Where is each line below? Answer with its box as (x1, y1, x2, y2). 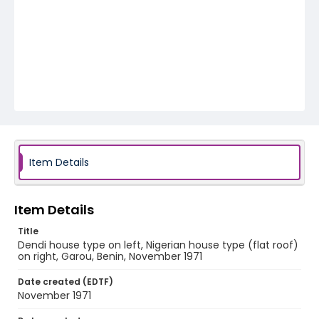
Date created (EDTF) (18, 276, 113, 288)
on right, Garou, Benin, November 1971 (18, 249, 202, 263)
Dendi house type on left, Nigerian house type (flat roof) (18, 238, 298, 252)
